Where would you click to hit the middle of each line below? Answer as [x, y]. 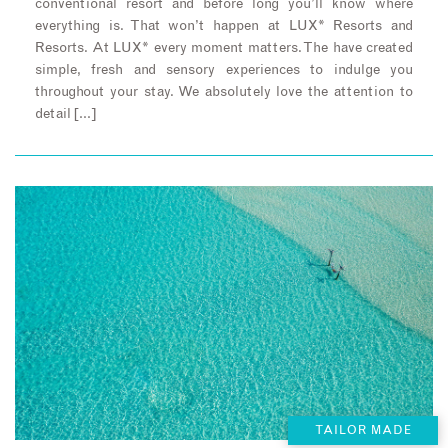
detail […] [65, 114]
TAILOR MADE [363, 430]
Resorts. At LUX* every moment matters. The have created [224, 48]
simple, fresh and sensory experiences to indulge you [224, 70]
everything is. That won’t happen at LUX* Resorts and [224, 26]
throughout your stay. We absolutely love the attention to [224, 92]
